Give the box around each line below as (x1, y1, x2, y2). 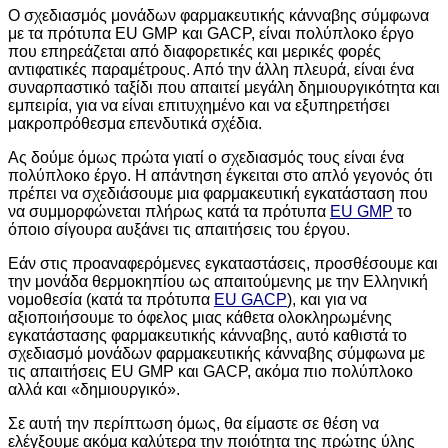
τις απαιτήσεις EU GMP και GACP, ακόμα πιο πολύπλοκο (8, 362, 413, 380)
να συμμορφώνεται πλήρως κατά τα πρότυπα (8, 202, 330, 220)
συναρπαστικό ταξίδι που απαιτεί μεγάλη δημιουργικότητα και (8, 78, 440, 96)
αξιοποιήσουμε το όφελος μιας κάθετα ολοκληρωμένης (8, 308, 392, 326)
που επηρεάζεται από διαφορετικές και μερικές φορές (8, 42, 381, 60)
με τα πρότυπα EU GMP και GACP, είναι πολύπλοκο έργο (8, 24, 414, 42)
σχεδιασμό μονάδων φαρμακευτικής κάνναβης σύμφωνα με (8, 344, 425, 362)
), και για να (287, 290, 367, 308)
